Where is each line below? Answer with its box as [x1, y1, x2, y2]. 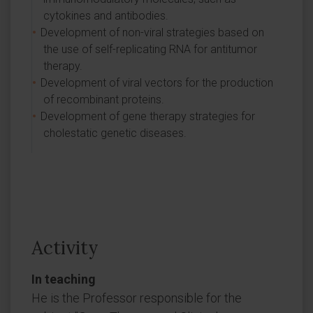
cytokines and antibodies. [43, 9, 168, 22]
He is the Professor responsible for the [31, 291, 242, 305]
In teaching [31, 272, 96, 286]
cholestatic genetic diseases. [43, 126, 187, 140]
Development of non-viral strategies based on [41, 26, 264, 39]
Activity [31, 236, 99, 259]
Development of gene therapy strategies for [41, 110, 255, 123]
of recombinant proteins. [43, 93, 164, 106]
